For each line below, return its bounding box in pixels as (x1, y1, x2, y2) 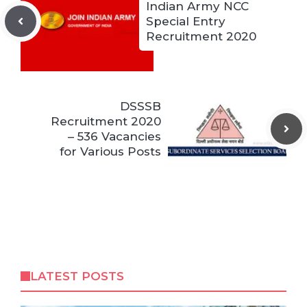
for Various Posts (60, 145, 161, 158)
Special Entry (146, 14, 225, 28)
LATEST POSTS (29, 269, 124, 283)
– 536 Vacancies (68, 130, 161, 143)
